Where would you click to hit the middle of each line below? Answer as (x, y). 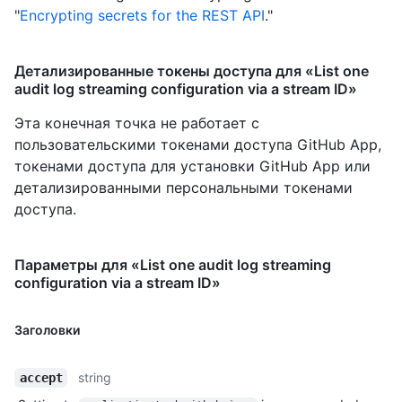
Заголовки (47, 329)
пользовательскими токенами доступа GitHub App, (198, 144)
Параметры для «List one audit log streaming (173, 264)
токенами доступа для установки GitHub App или (192, 166)
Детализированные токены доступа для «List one (192, 70)
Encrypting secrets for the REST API (142, 15)
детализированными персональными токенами (184, 187)
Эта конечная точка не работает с (137, 122)
